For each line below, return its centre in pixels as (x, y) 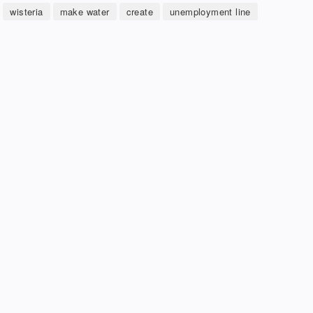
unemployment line (210, 12)
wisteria (27, 12)
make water (85, 12)
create (139, 12)
